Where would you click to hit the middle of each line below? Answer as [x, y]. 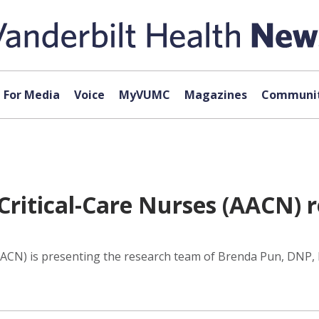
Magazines [215, 95]
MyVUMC [144, 95]
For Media [31, 95]
